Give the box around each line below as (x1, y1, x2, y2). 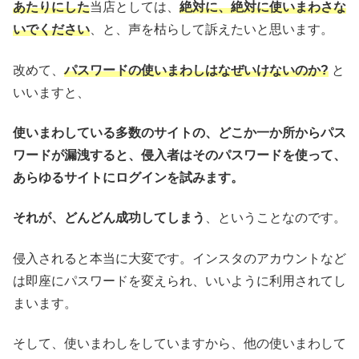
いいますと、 (13, 85, 90, 99)
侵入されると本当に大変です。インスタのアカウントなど (13, 251, 346, 265)
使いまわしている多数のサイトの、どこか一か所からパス (13, 126, 346, 139)
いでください (13, 22, 90, 37)
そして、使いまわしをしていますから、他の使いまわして (13, 337, 346, 351)
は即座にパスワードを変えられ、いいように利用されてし (13, 273, 346, 288)
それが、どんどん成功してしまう (13, 211, 205, 225)
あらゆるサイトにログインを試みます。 (13, 171, 244, 184)
